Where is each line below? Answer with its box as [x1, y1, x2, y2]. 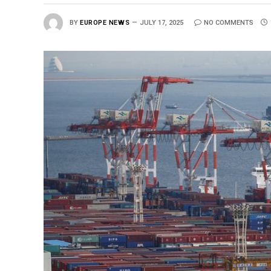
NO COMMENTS [204, 18, 254, 27]
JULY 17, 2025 [140, 18, 184, 27]
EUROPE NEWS [80, 18, 130, 27]
